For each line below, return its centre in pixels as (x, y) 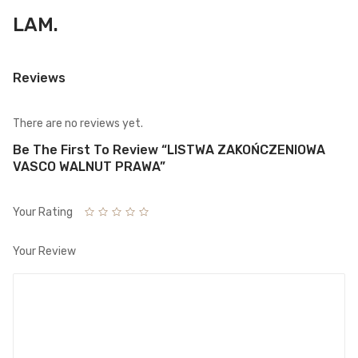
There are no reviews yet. (78, 123)
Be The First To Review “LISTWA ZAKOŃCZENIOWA (169, 149)
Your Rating (43, 212)
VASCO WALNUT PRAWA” (89, 166)
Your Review (44, 252)
